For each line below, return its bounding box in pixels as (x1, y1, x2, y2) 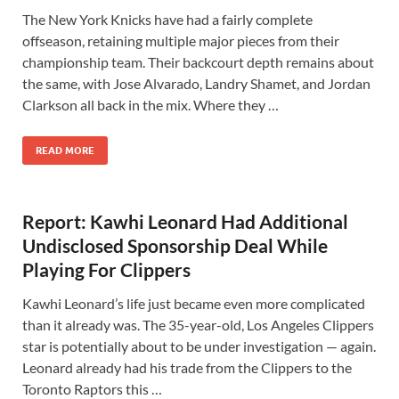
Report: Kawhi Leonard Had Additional (22, 210, 348, 232)
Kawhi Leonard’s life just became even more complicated (22, 295, 365, 312)
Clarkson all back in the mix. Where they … (22, 96, 279, 113)
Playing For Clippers (22, 258, 191, 281)
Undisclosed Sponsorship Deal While (22, 234, 328, 256)
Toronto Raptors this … (22, 380, 162, 397)
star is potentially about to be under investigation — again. (22, 338, 376, 354)
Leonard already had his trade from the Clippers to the (22, 359, 352, 376)
